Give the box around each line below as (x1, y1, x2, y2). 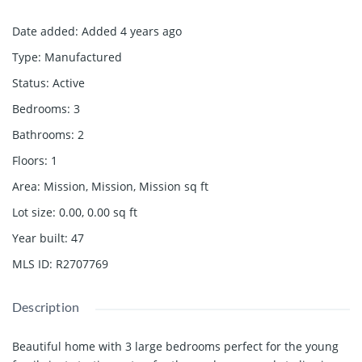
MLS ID (12, 255, 49, 271)
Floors (12, 152, 44, 168)
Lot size (12, 204, 53, 220)
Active (53, 74, 85, 90)
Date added (12, 23, 75, 39)
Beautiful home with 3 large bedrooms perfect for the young (12, 338, 339, 354)
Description (12, 298, 80, 314)
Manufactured (44, 48, 122, 65)
